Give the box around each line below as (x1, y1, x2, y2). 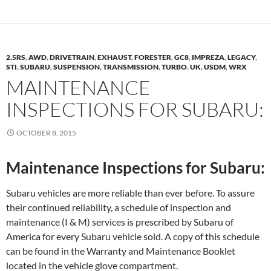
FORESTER (134, 52, 171, 62)
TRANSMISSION (103, 62, 158, 71)
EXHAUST (97, 52, 131, 62)
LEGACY (227, 52, 255, 62)
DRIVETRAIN (50, 52, 94, 62)
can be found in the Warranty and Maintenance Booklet (6, 244, 235, 256)
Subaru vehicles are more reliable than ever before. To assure (6, 186, 255, 198)
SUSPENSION (53, 62, 100, 71)
